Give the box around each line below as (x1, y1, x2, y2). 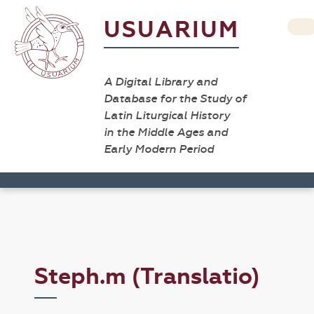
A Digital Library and (104, 75, 217, 88)
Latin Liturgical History (104, 109, 230, 122)
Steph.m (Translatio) (34, 263, 260, 290)
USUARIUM (104, 16, 239, 43)
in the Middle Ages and (104, 125, 228, 139)
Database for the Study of (104, 92, 247, 105)
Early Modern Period (104, 142, 214, 156)
